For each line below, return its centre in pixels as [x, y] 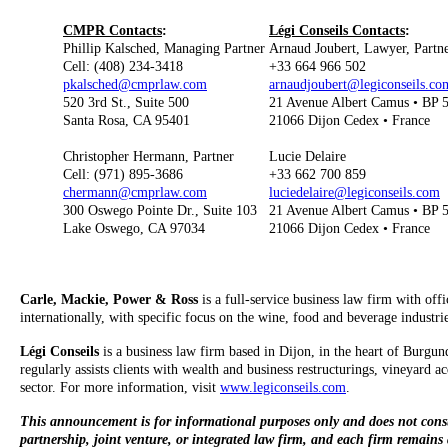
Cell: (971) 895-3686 [123, 175]
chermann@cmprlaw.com [135, 193]
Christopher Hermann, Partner [148, 157]
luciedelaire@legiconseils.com [354, 193]
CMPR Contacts [112, 31]
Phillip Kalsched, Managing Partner [164, 49]
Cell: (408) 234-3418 [123, 67]
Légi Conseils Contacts [337, 31]
